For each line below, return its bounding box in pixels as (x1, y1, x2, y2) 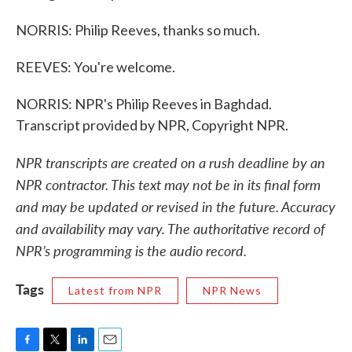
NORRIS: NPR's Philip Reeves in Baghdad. (16, 95, 272, 112)
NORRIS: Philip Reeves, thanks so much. (16, 21, 260, 38)
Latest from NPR (68, 284, 162, 297)
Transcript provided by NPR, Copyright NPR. (16, 116, 288, 134)
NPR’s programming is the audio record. (16, 240, 247, 260)
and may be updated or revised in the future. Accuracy (16, 196, 335, 216)
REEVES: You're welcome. (16, 58, 175, 75)
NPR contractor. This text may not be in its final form (16, 174, 321, 194)
